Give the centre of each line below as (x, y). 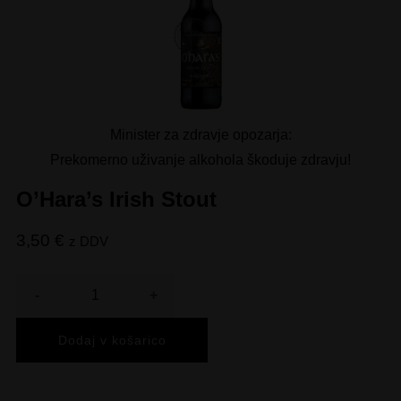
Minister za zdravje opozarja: (200, 135)
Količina (48, 302)
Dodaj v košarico (112, 341)
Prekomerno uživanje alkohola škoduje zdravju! (200, 160)
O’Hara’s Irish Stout (116, 200)
